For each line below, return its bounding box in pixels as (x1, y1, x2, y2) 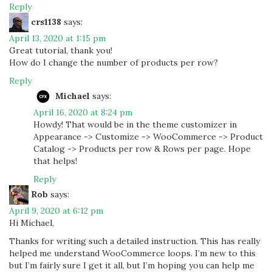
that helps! (33, 155, 77, 166)
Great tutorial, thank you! (9, 45, 112, 56)
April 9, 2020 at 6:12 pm (9, 205, 103, 216)
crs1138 (31, 16, 61, 27)
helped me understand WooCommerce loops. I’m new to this (9, 248, 256, 259)
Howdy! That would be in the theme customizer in (33, 119, 237, 130)
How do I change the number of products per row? (9, 57, 218, 68)
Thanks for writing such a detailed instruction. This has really (9, 236, 260, 246)
